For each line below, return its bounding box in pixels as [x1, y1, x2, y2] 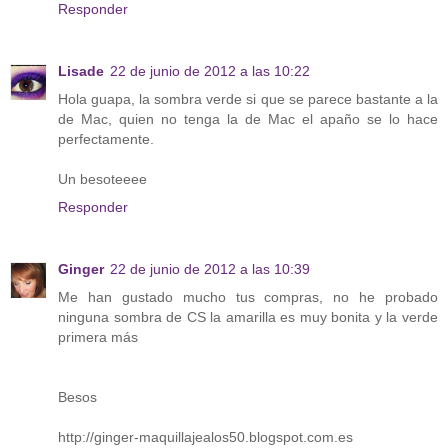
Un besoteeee [58, 171, 147, 188]
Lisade [58, 63, 104, 80]
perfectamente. [58, 131, 154, 148]
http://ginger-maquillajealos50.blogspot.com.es [58, 429, 353, 446]
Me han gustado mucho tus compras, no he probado [58, 289, 438, 306]
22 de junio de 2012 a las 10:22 [110, 63, 310, 80]
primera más [58, 329, 138, 346]
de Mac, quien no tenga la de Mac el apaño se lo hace [58, 111, 438, 128]
